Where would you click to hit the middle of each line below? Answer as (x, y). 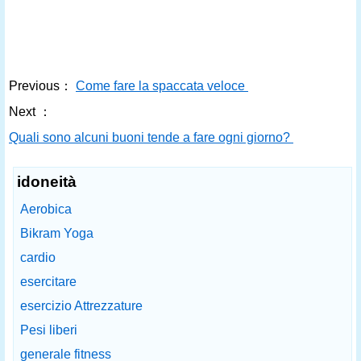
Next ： (30, 112)
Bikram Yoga (57, 233)
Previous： (41, 86)
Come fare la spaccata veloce (162, 86)
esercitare (48, 282)
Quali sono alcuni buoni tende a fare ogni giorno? (151, 137)
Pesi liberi (49, 330)
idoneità (47, 182)
